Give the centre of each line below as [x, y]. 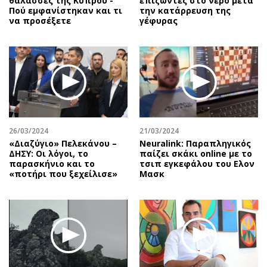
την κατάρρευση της [185, 10]
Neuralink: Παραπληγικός [195, 144]
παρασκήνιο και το [52, 164]
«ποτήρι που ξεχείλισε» [63, 174]
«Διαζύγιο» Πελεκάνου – [63, 144]
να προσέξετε [40, 20]
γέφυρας [159, 20]
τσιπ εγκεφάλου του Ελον [197, 164]
